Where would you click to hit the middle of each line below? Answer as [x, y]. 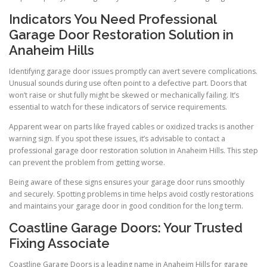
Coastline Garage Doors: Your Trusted [126, 228]
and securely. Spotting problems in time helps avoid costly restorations [131, 194]
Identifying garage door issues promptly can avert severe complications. [133, 71]
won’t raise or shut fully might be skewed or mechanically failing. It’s [124, 95]
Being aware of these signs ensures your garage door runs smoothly [127, 182]
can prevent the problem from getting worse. [87, 162]
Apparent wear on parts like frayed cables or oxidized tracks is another [131, 126]
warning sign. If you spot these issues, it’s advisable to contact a [117, 138]
